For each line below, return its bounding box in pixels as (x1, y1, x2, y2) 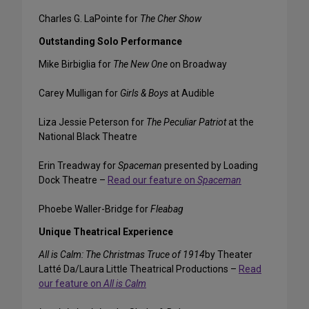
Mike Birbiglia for (39, 59, 113, 70)
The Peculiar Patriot (146, 117, 226, 128)
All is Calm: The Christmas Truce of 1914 (39, 249, 205, 261)
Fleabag (150, 203, 183, 215)
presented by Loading (162, 160, 258, 172)
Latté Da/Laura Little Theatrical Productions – (39, 263, 239, 275)
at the (226, 117, 254, 128)
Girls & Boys (120, 88, 168, 99)
